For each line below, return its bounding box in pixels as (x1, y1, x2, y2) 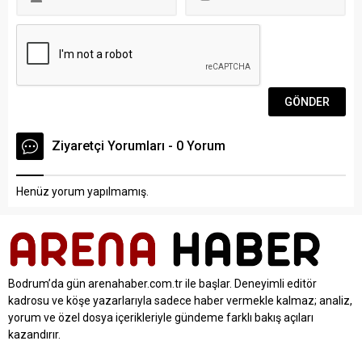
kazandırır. (8, 327, 61, 341)
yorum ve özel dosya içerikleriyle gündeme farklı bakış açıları (8, 310, 314, 324)
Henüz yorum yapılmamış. (16, 184, 149, 198)
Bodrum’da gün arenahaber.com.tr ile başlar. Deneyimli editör (8, 276, 317, 290)
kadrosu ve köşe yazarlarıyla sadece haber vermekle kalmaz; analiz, (8, 293, 352, 307)
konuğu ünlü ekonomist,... (197, 10, 326, 23)
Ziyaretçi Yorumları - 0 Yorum (52, 137, 225, 154)
